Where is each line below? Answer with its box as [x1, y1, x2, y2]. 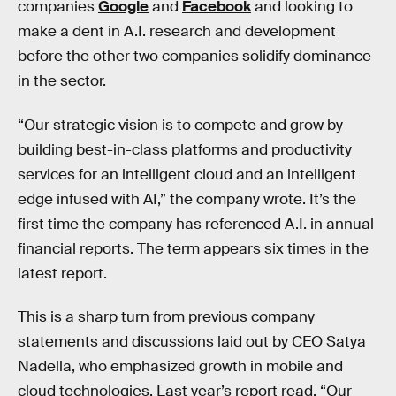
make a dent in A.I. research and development [18, 22, 336, 41]
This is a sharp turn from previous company [18, 308, 315, 327]
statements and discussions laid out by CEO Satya [18, 332, 366, 352]
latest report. [18, 263, 107, 283]
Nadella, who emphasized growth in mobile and [18, 357, 343, 377]
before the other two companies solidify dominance [18, 47, 371, 65]
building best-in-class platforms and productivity [18, 140, 352, 159]
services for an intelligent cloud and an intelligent [18, 164, 356, 184]
